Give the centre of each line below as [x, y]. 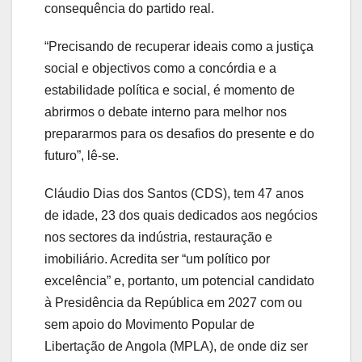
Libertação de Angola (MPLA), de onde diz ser [176, 347]
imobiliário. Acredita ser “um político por [157, 259]
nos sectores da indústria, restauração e [158, 238]
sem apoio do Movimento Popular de [149, 325]
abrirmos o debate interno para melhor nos [166, 112]
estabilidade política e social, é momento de [170, 90]
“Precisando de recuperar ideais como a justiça [179, 47]
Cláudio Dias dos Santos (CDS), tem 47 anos [174, 194]
